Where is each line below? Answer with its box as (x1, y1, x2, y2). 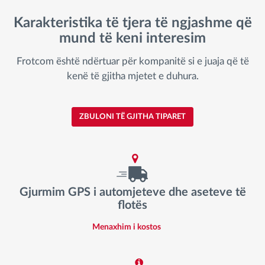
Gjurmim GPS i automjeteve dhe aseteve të (19, 186, 246, 198)
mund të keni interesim (59, 31, 206, 46)
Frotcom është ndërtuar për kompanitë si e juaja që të (16, 56, 249, 66)
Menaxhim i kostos (92, 223, 161, 232)
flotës (118, 199, 147, 211)
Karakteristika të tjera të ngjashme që (13, 16, 252, 31)
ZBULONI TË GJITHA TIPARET (79, 112, 186, 121)
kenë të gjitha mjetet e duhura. (66, 70, 199, 81)
